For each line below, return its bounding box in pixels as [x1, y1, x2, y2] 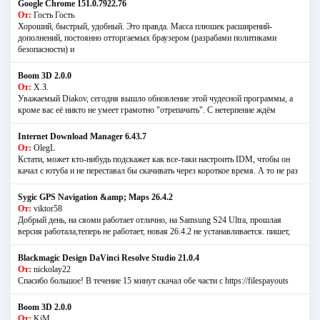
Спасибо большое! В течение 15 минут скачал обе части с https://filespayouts [18, 275, 289, 286]
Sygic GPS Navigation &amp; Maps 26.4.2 [18, 191, 173, 202]
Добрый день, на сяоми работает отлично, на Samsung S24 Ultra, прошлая [18, 214, 281, 225]
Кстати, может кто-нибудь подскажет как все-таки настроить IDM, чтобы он [18, 154, 290, 164]
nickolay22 [34, 264, 71, 274]
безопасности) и [18, 44, 74, 54]
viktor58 [34, 203, 62, 214]
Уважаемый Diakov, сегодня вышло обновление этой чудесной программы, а [18, 93, 293, 104]
